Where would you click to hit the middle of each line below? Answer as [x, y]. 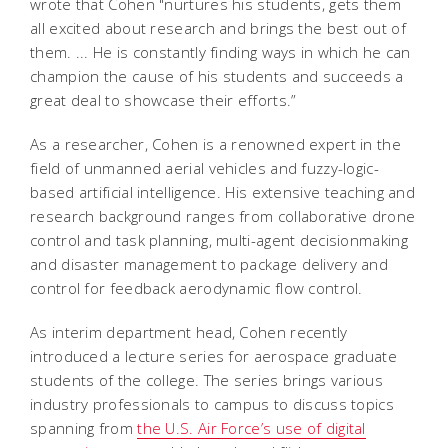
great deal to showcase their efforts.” [163, 99]
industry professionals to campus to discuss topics [212, 403]
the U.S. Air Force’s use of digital [251, 427]
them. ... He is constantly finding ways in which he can [220, 51]
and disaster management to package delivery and [209, 263]
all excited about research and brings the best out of [218, 27]
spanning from [84, 427]
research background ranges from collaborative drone [223, 215]
